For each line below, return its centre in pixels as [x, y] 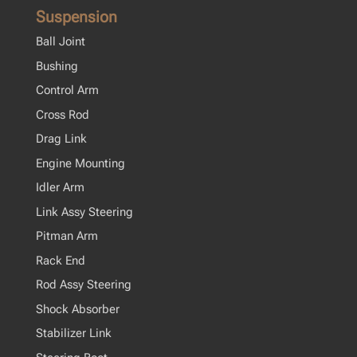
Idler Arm [60, 188]
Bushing [57, 66]
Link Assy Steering [84, 212]
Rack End [60, 260]
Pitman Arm [67, 236]
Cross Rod [62, 114]
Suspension [76, 17]
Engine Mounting [80, 163]
